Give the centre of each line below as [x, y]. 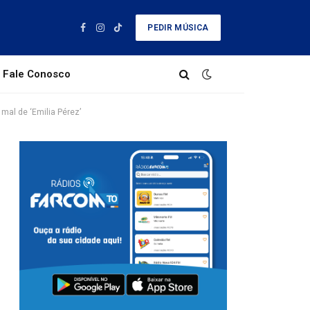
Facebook [103, 34]
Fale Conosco [37, 74]
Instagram [122, 34]
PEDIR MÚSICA [178, 28]
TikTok [131, 34]
